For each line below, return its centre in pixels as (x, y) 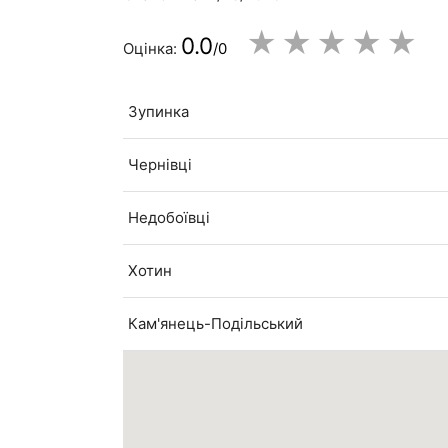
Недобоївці (169, 218)
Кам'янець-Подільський (216, 324)
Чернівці (160, 165)
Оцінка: (152, 49)
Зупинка (159, 112)
